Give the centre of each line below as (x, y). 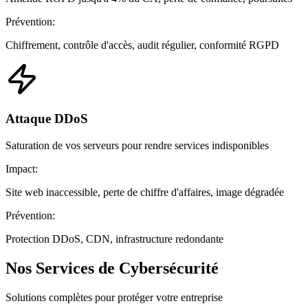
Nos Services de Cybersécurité (112, 268)
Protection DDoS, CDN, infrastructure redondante (114, 239)
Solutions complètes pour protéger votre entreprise (114, 297)
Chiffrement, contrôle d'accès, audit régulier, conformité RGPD (142, 45)
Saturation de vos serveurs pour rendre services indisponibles (137, 145)
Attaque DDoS (47, 119)
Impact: (22, 168)
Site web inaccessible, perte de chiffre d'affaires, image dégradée (145, 192)
